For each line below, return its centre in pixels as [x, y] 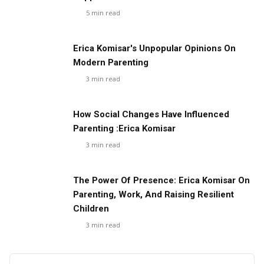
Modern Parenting [111, 62]
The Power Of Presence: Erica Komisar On [161, 180]
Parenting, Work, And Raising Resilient [154, 194]
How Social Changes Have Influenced [151, 114]
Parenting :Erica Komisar [124, 128]
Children [91, 209]
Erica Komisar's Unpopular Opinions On [154, 48]
